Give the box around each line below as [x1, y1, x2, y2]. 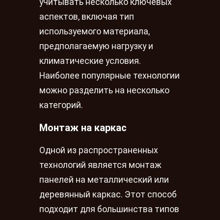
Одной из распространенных [39, 145, 158, 156]
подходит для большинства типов [39, 204, 179, 215]
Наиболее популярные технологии [39, 71, 180, 81]
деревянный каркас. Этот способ [39, 190, 177, 200]
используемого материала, [39, 27, 150, 37]
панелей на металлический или [39, 175, 169, 185]
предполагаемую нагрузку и [39, 41, 153, 52]
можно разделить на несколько [39, 85, 169, 96]
